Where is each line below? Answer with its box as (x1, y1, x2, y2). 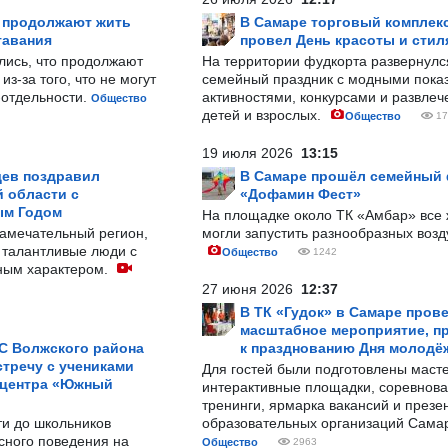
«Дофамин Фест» (240, 186, 361, 202)
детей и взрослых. (202, 107, 325, 123)
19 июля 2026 (202, 145, 301, 161)
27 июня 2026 (202, 281, 301, 297)
